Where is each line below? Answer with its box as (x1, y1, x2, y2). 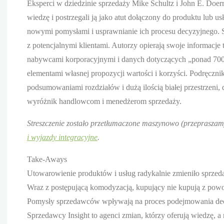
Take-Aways (27, 154, 67, 163)
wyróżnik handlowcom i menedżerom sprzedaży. (27, 96, 181, 105)
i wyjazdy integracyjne (27, 132, 97, 141)
